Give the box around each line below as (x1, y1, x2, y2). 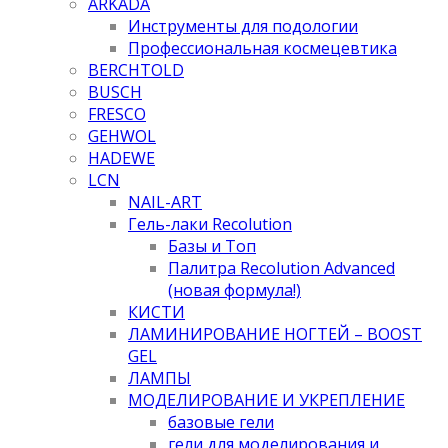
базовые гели (168, 410, 274, 433)
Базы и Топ (168, 234, 256, 257)
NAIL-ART (128, 190, 202, 213)
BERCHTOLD (88, 58, 184, 81)
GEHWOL (88, 124, 156, 147)
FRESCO (88, 102, 146, 125)
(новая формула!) (168, 278, 301, 301)
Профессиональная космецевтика (128, 36, 397, 59)
